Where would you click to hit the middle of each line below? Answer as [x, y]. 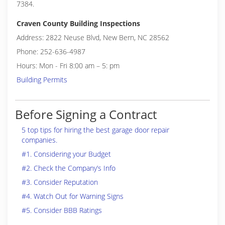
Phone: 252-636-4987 [51, 51]
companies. [39, 140]
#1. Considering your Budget [66, 154]
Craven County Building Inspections [78, 23]
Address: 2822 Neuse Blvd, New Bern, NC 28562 [93, 37]
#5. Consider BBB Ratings [62, 210]
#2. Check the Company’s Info [69, 168]
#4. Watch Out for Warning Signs [73, 196]
